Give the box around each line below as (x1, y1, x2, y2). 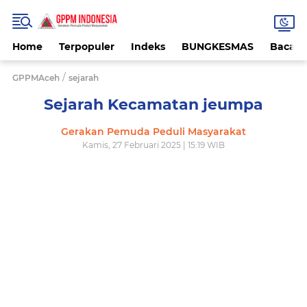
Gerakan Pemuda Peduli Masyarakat (61, 125, 246, 138)
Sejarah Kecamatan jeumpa (44, 95, 263, 114)
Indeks (131, 40, 165, 53)
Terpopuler (59, 40, 114, 53)
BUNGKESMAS (182, 40, 254, 53)
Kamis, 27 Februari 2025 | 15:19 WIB (82, 140, 225, 150)
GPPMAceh (12, 73, 60, 83)
